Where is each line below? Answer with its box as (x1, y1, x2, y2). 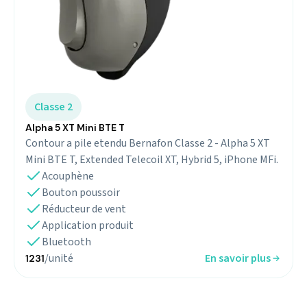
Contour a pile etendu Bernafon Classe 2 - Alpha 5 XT (25, 136, 270, 151)
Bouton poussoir (42, 185, 120, 201)
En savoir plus (205, 251, 271, 267)
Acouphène (42, 169, 94, 184)
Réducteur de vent (42, 201, 126, 217)
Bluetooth (42, 234, 91, 250)
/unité (45, 251, 73, 267)
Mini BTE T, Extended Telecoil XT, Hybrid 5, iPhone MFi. (25, 152, 278, 168)
